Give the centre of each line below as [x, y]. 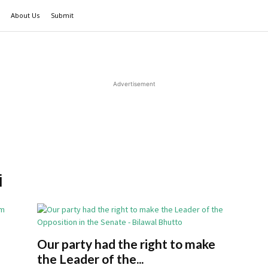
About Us [25, 15]
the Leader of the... [90, 259]
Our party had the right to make [126, 244]
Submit [62, 15]
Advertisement [134, 84]
